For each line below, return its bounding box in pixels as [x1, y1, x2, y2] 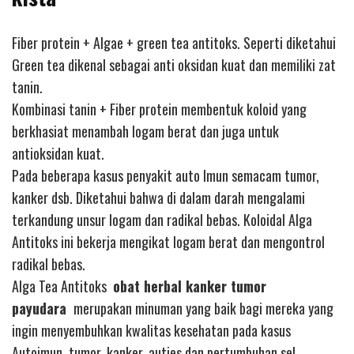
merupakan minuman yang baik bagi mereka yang [70, 297, 333, 318]
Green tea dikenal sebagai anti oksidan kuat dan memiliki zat [12, 54, 336, 75]
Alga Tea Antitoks [12, 275, 113, 296]
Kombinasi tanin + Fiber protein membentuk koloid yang [12, 98, 307, 119]
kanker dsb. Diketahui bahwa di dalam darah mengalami [12, 186, 305, 208]
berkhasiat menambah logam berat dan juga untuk [12, 120, 279, 141]
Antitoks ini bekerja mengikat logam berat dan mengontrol [12, 231, 325, 252]
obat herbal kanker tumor [113, 275, 266, 296]
